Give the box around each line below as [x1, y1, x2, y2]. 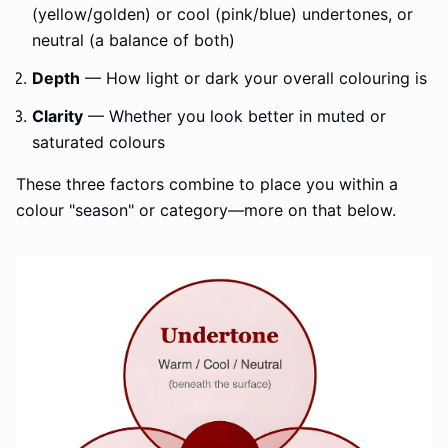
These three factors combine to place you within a [16, 174, 398, 194]
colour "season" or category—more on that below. [16, 200, 396, 220]
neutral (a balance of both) [32, 30, 235, 50]
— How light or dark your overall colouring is [80, 68, 427, 88]
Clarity [32, 106, 83, 126]
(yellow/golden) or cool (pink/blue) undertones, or [32, 4, 413, 24]
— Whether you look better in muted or [83, 106, 386, 126]
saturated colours [32, 132, 165, 152]
